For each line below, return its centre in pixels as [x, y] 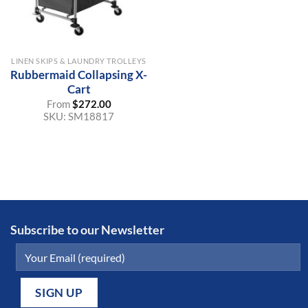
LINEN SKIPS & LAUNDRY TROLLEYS [79, 61]
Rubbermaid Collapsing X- [79, 75]
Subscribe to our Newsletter [87, 230]
